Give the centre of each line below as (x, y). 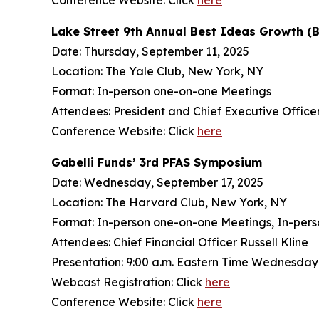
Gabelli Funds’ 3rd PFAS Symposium (157, 162)
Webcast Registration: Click (128, 282)
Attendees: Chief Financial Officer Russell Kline (180, 242)
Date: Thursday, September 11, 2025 (150, 51)
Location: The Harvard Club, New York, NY (169, 202)
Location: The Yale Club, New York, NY (157, 71)
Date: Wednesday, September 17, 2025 (157, 182)
